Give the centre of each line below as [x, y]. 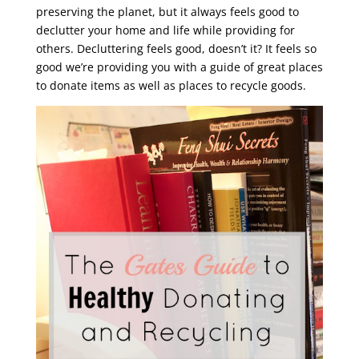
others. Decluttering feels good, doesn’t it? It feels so [176, 48]
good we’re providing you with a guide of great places [179, 67]
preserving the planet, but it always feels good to [167, 12]
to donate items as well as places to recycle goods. [171, 85]
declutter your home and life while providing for [165, 30]
